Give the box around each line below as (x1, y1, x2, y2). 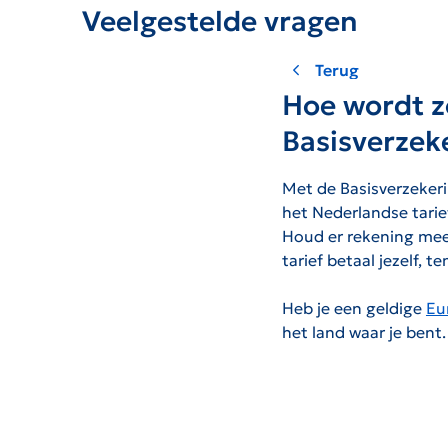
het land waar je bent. (281, 322, 446, 343)
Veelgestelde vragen (82, 4, 358, 40)
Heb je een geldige (281, 298, 426, 319)
